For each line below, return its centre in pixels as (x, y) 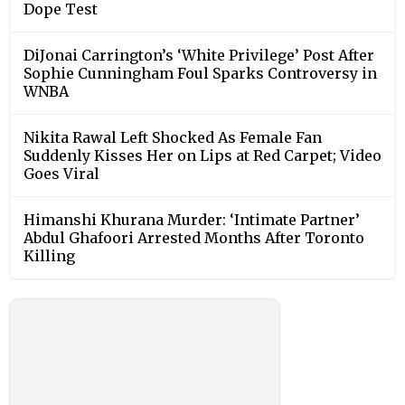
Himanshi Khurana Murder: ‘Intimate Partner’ (192, 219)
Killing (49, 255)
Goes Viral (61, 173)
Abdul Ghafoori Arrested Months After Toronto (194, 237)
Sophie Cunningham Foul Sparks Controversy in (200, 73)
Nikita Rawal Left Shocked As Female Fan (173, 137)
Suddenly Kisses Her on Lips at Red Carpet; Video (202, 155)
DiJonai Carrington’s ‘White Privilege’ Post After (199, 55)
